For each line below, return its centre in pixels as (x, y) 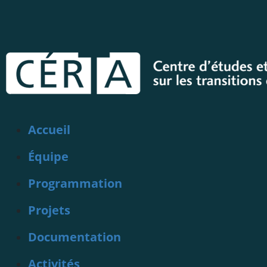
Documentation (74, 237)
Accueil (49, 130)
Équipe (48, 156)
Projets (49, 210)
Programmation (75, 183)
